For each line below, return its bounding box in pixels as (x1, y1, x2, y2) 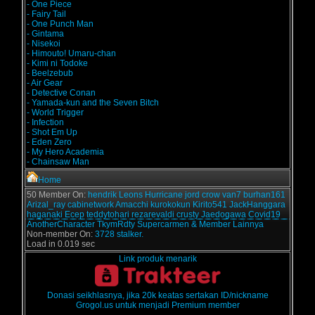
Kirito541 (193, 200, 227, 210)
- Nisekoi (27, 39, 60, 49)
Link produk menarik (118, 254, 197, 264)
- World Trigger (27, 108, 84, 117)
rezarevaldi (131, 210, 174, 219)
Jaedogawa (201, 210, 246, 219)
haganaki (27, 210, 63, 219)
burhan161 (243, 190, 285, 200)
